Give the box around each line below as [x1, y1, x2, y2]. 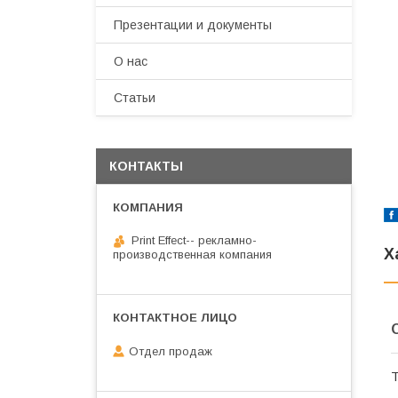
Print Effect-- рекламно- [131, 234, 257, 247]
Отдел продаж [129, 344, 212, 358]
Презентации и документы [114, 18, 272, 32]
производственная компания [113, 248, 272, 261]
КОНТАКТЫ [109, 159, 183, 173]
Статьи [114, 91, 155, 105]
